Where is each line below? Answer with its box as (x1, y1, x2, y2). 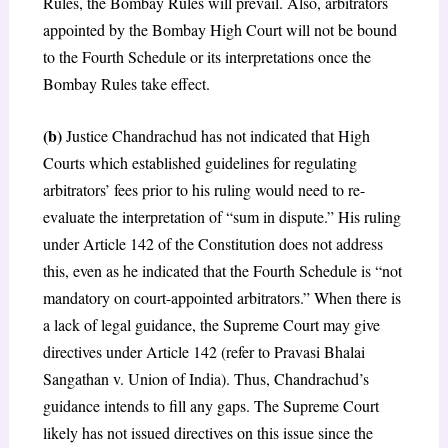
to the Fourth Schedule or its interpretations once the (42, 45, 371, 67)
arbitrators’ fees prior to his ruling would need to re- (42, 179, 365, 201)
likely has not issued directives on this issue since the (42, 422, 373, 444)
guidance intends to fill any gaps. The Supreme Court (42, 395, 379, 417)
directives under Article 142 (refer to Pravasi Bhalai (42, 341, 365, 363)
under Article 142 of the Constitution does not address (42, 233, 383, 255)
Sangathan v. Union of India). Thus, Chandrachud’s (42, 368, 369, 390)
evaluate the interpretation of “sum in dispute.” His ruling (42, 206, 401, 228)
